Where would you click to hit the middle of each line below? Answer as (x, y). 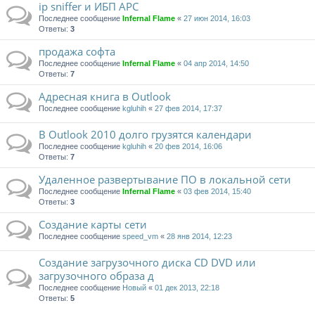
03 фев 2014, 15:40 (217, 192)
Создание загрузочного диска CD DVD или (147, 263)
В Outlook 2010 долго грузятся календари (145, 135)
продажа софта (77, 52)
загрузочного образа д (96, 276)
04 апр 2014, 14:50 (216, 64)
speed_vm (140, 237)
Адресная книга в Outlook (105, 97)
